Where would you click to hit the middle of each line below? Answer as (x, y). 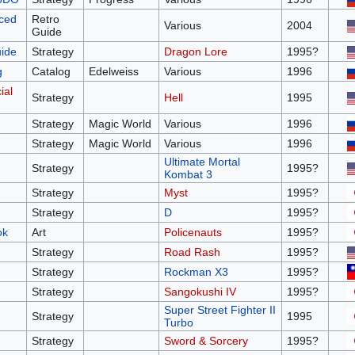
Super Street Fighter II (219, 310)
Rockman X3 (196, 272)
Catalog (51, 72)
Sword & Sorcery (206, 341)
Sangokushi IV (200, 292)
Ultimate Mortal (202, 162)
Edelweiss (113, 72)
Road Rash (192, 252)
